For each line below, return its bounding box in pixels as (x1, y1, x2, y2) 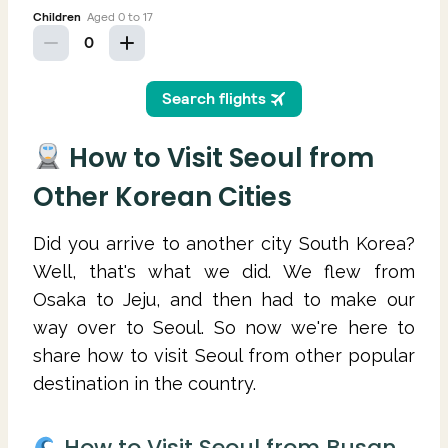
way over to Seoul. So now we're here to (33, 316, 415, 338)
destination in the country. (33, 372, 256, 394)
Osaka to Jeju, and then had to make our (33, 288, 415, 310)
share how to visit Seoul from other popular (33, 344, 415, 366)
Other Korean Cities (33, 178, 292, 215)
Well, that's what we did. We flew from (33, 260, 415, 282)
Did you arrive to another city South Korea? (33, 232, 415, 254)
